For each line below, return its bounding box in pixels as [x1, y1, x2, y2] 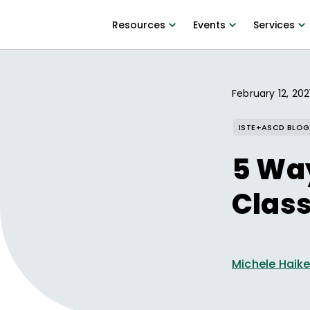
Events [192, 18, 226, 32]
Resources [111, 18, 165, 32]
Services [253, 18, 295, 32]
